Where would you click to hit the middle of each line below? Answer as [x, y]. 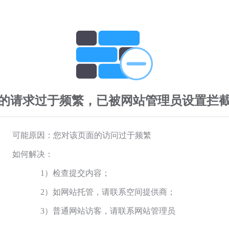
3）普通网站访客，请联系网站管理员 [108, 211]
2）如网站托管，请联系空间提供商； [108, 192]
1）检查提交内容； [75, 173]
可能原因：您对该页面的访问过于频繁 [82, 135]
